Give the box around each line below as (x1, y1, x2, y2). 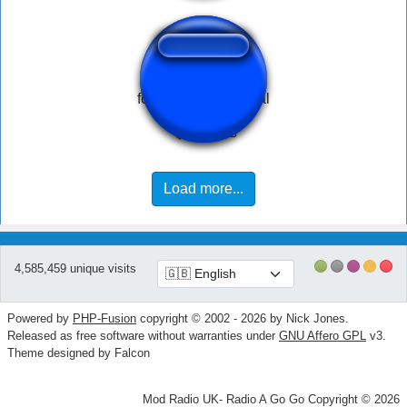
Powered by (7, 312, 73, 326)
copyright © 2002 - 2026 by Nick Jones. (136, 312, 349, 326)
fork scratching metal (137, 91, 270, 107)
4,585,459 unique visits (15, 262, 136, 276)
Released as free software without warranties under (7, 329, 279, 343)
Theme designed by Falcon (7, 346, 150, 361)
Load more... (164, 181, 243, 197)
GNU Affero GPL (279, 329, 366, 343)
